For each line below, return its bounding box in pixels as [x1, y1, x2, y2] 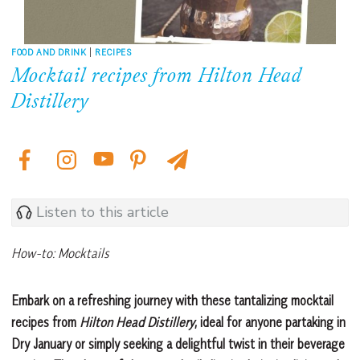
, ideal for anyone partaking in [194, 313, 346, 330]
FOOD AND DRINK [11, 45, 87, 58]
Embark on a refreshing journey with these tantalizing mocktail [11, 292, 333, 309]
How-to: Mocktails [11, 244, 109, 261]
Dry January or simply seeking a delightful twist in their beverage [11, 335, 345, 352]
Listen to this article [36, 202, 169, 223]
